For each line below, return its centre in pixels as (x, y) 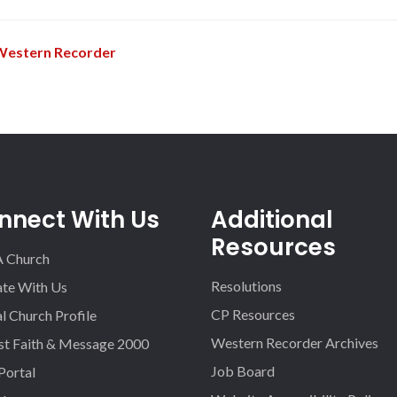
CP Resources (253, 314)
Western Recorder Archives (295, 343)
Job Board (243, 371)
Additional (272, 220)
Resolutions (247, 286)
